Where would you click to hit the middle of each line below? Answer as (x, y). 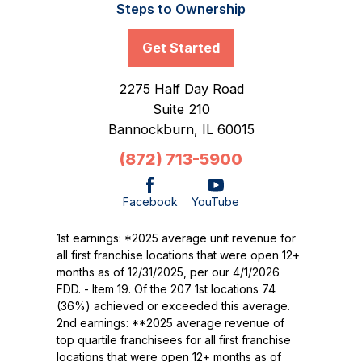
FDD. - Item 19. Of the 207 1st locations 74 (166, 288)
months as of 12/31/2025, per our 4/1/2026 (168, 271)
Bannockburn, (155, 129)
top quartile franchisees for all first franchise (174, 339)
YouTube (216, 201)
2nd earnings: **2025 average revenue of (171, 322)
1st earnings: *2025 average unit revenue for (177, 238)
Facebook (150, 201)
